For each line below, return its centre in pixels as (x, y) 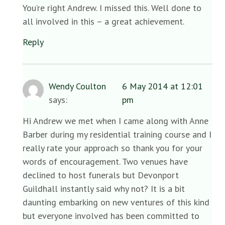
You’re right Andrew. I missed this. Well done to (112, 8)
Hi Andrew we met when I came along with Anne (116, 121)
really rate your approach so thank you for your (113, 148)
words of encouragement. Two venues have (105, 161)
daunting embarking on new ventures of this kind (116, 202)
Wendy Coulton (77, 86)
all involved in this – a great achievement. (103, 21)
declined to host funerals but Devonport (101, 175)
